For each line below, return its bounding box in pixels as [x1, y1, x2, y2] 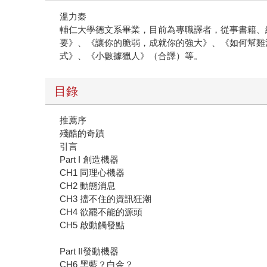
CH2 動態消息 [60, 180, 116, 191]
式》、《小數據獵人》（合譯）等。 [60, 50, 203, 61]
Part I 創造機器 [60, 154, 119, 164]
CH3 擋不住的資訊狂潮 [60, 193, 152, 204]
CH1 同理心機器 [60, 167, 125, 178]
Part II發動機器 [60, 246, 119, 256]
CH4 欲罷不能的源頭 [60, 206, 143, 217]
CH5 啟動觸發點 [60, 219, 125, 230]
